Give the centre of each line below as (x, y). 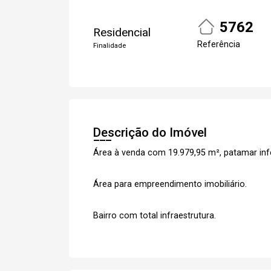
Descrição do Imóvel (150, 132)
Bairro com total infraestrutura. (155, 216)
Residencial (122, 32)
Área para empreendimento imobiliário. (170, 184)
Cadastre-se (192, 36)
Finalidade (109, 46)
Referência (219, 44)
